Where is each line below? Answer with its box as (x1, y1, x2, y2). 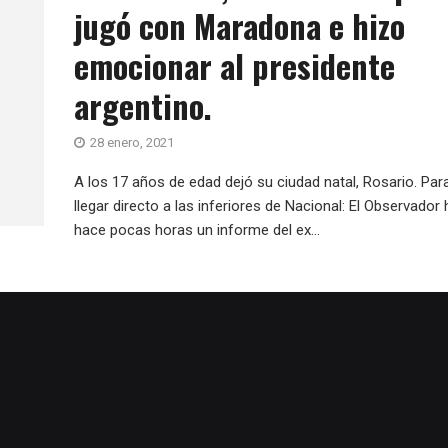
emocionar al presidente (74, 42, 395, 89)
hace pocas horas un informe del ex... (74, 221, 320, 239)
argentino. (74, 82, 212, 129)
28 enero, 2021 (90, 135, 174, 150)
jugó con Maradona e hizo (74, 2, 405, 49)
